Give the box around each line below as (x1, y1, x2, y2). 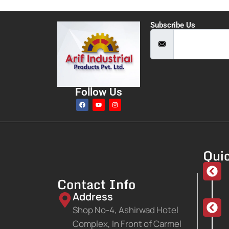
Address (73, 190, 113, 204)
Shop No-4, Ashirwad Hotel (73, 204, 178, 216)
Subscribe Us (150, 20, 196, 30)
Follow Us (75, 85, 123, 98)
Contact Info (57, 174, 135, 195)
